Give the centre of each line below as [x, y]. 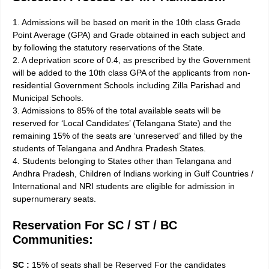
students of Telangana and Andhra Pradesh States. [109, 149]
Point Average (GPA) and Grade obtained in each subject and [129, 35]
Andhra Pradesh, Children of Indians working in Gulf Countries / [133, 174]
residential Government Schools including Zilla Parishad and [127, 86]
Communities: [53, 240]
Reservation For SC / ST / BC [95, 225]
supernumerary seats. [54, 199]
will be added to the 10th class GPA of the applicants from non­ [131, 73]
